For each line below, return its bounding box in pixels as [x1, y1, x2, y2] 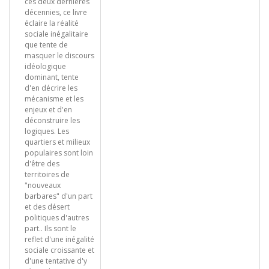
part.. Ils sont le [25, 223, 76, 234]
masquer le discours [25, 50, 94, 61]
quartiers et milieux [25, 137, 90, 147]
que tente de [25, 40, 68, 50]
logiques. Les [25, 126, 69, 136]
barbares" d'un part [25, 191, 92, 201]
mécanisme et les [25, 94, 83, 104]
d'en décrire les [25, 83, 77, 93]
